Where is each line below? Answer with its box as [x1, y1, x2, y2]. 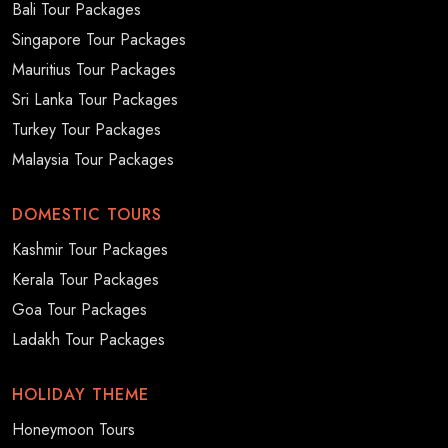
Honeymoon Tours [12, 418, 135, 441]
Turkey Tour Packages [12, 118, 161, 141]
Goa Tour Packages [12, 298, 147, 321]
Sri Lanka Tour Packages [12, 88, 178, 111]
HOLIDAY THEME [12, 383, 149, 406]
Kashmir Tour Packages [12, 238, 168, 261]
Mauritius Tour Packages [12, 58, 176, 81]
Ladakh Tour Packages [12, 328, 165, 351]
